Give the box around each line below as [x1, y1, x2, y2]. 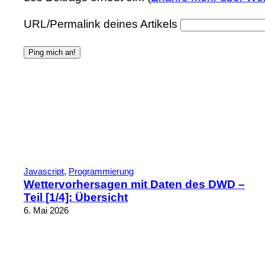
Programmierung [69, 166, 134, 176]
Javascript [24, 166, 64, 176]
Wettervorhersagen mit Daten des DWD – [24, 177, 245, 190]
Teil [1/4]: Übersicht [24, 190, 128, 203]
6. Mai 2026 [24, 205, 69, 215]
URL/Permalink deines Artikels [24, 18, 177, 31]
